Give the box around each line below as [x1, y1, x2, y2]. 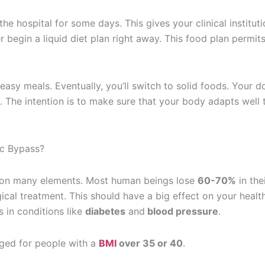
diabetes [85, 205, 125, 217]
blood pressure [145, 205, 218, 217]
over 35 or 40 [117, 237, 183, 249]
